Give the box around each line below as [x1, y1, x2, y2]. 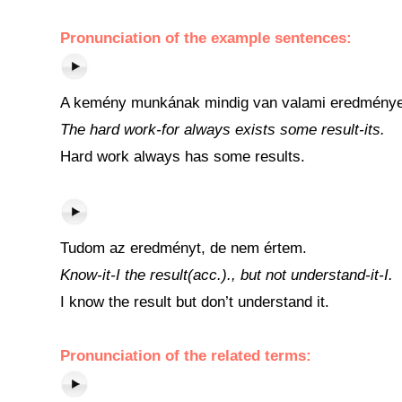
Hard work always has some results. [60, 148, 305, 165]
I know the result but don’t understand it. [60, 293, 329, 310]
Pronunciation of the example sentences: [60, 30, 352, 47]
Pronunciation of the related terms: [60, 347, 311, 364]
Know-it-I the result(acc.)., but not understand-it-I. [60, 267, 393, 284]
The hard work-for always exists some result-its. [60, 121, 385, 138]
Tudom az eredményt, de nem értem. [60, 240, 307, 257]
